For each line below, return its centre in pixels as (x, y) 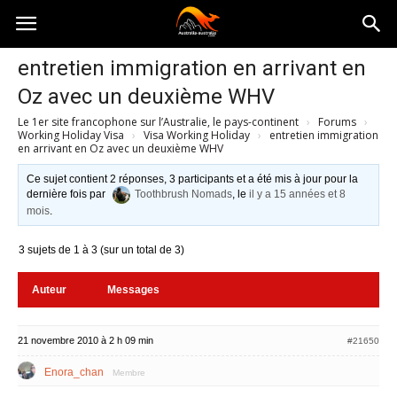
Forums (337, 122)
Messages (133, 290)
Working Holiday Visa (71, 135)
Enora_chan (74, 372)
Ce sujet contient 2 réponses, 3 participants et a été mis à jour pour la (193, 179)
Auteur (49, 290)
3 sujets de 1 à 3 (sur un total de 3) (101, 250)
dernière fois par (68, 195)
